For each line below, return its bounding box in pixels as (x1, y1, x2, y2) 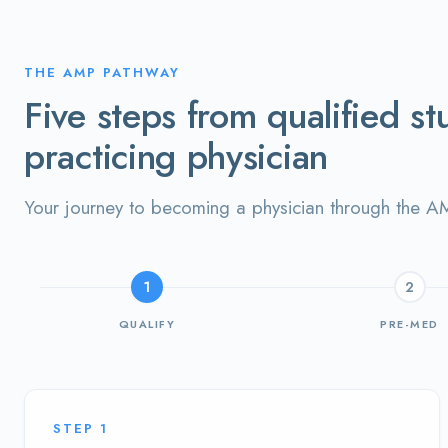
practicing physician (24, 130, 328, 183)
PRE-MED (380, 316, 439, 332)
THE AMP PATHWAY (24, 63, 180, 82)
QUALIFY (118, 316, 176, 332)
